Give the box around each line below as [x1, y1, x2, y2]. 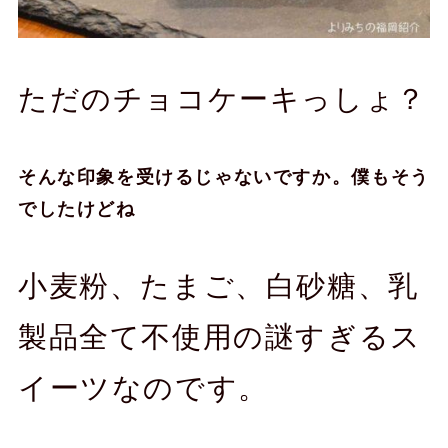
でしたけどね [17, 199, 136, 220]
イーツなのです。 [17, 371, 269, 404]
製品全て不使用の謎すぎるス [17, 320, 422, 353]
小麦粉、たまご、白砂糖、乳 [17, 269, 419, 302]
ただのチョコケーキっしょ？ [17, 83, 427, 116]
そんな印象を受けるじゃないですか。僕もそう [17, 167, 430, 188]
